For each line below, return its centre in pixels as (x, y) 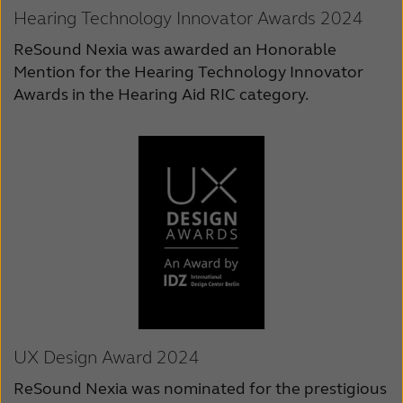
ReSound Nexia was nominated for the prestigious (200, 389)
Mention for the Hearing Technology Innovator (188, 72)
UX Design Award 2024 (107, 358)
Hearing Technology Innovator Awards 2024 (188, 19)
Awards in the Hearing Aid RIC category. (161, 95)
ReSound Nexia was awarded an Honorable (175, 50)
